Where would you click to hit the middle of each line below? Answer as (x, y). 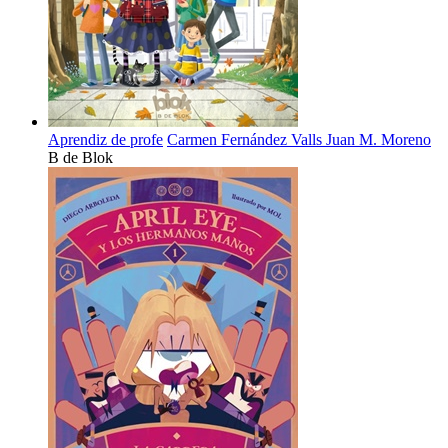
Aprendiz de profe (105, 140)
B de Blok (80, 158)
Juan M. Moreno (378, 140)
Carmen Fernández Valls (246, 140)
